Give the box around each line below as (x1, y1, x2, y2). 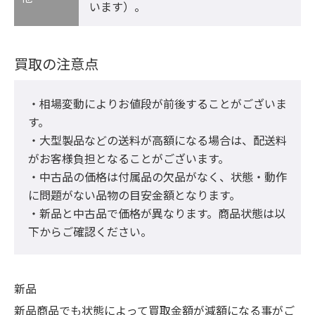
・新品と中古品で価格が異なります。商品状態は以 (28, 204, 285, 221)
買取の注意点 (14, 53, 98, 74)
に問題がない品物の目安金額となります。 (28, 186, 240, 203)
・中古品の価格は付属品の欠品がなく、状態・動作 (28, 167, 287, 185)
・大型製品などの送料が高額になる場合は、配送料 (28, 131, 287, 148)
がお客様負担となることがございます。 (28, 149, 229, 167)
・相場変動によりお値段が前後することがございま (28, 94, 287, 112)
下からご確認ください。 (28, 222, 152, 240)
